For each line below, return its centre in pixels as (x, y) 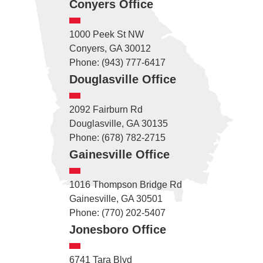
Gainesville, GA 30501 (116, 198)
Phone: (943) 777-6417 (117, 62)
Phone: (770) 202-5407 (117, 213)
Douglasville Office (122, 79)
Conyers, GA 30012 (110, 48)
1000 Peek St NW (106, 34)
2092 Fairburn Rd (106, 109)
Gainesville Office (119, 154)
